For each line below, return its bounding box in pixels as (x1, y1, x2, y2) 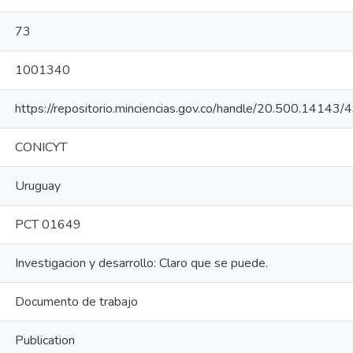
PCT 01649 (15, 216, 81, 233)
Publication (15, 332, 75, 349)
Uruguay (15, 177, 61, 195)
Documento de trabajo (15, 293, 138, 310)
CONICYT (15, 139, 67, 156)
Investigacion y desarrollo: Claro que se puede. (15, 255, 268, 272)
